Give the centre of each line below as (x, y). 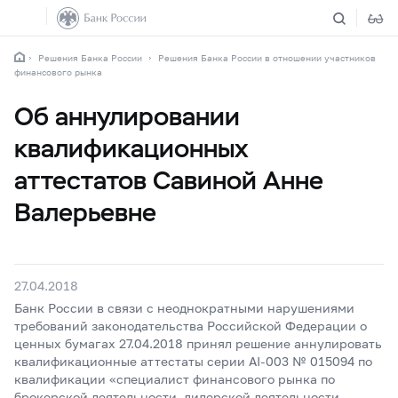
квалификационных (131, 148)
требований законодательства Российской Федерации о (191, 326)
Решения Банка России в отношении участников (267, 58)
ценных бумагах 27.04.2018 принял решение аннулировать (198, 343)
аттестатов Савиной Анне (169, 180)
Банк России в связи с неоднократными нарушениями (184, 308)
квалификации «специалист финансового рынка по (175, 379)
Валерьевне (85, 212)
